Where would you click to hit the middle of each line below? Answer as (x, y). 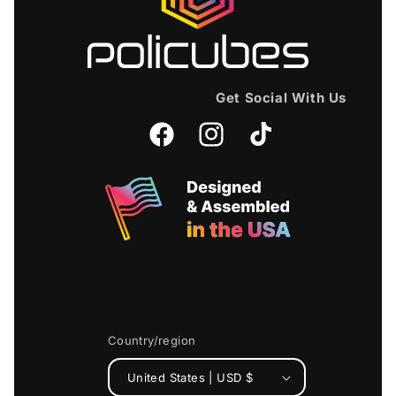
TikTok (266, 144)
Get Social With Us (281, 98)
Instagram (227, 144)
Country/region (152, 341)
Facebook (177, 144)
